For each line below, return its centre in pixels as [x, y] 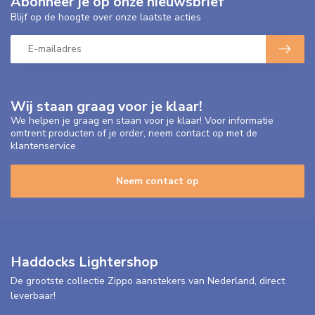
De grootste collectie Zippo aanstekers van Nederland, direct [148, 281]
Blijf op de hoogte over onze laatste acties [106, 17]
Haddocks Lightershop [84, 262]
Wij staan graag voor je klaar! [107, 106]
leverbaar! [33, 295]
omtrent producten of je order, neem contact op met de [134, 133]
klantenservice [43, 146]
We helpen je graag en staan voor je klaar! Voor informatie [142, 120]
